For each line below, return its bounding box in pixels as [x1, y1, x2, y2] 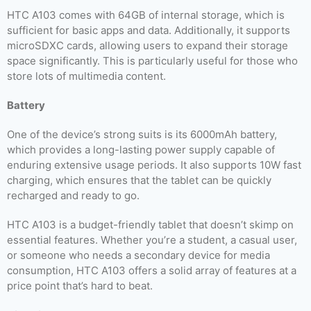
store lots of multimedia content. [7, 69, 166, 83]
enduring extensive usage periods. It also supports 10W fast [7, 158, 301, 171]
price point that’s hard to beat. [7, 279, 153, 292]
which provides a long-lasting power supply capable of [7, 143, 275, 156]
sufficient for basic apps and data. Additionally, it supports [7, 24, 290, 37]
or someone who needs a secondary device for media [7, 249, 270, 262]
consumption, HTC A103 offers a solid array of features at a [7, 264, 296, 277]
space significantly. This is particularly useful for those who [7, 54, 298, 67]
